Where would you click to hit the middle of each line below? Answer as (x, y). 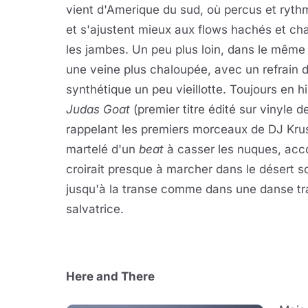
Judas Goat (98, 109)
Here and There (110, 276)
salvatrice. (95, 209)
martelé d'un (102, 149)
